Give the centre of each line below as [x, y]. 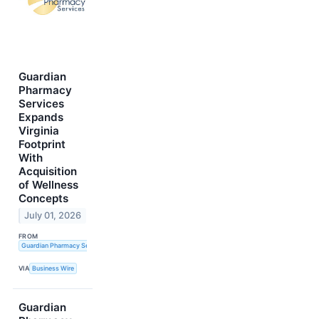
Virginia [39, 130]
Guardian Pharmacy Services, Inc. [71, 246]
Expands [41, 117]
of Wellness [48, 184]
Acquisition [48, 171]
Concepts [43, 198]
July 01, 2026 [53, 216]
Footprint [42, 144]
